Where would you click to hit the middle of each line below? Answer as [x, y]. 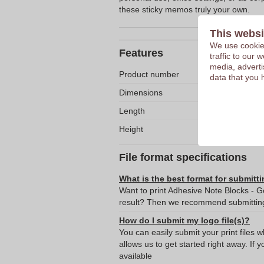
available [136, 256]
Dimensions [141, 93]
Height [131, 129]
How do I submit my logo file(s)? [184, 220]
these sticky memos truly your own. [184, 9]
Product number [149, 74]
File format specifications [183, 157]
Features [141, 53]
